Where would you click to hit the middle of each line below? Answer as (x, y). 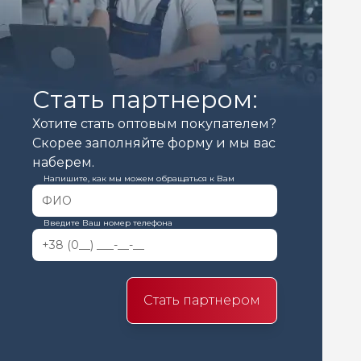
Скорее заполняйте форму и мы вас (154, 143)
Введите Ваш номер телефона (108, 223)
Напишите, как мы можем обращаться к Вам (139, 178)
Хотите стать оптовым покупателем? (154, 124)
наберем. (63, 162)
